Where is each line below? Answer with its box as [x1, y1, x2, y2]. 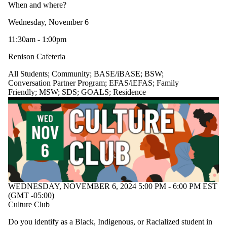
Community [52, 69, 90, 79]
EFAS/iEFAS [109, 79, 153, 88]
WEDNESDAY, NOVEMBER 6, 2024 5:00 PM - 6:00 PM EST [8, 182, 217, 191]
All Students [8, 69, 48, 79]
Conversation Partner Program [8, 79, 105, 88]
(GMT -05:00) [8, 191, 54, 200]
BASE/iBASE [94, 69, 140, 79]
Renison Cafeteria [8, 52, 65, 61]
